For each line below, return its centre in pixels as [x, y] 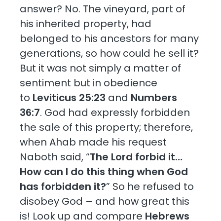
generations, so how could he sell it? [110, 53]
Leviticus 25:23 [69, 97]
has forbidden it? [63, 186]
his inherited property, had [86, 23]
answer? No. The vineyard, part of [103, 9]
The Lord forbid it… [136, 157]
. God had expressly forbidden [115, 112]
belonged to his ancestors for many [110, 38]
